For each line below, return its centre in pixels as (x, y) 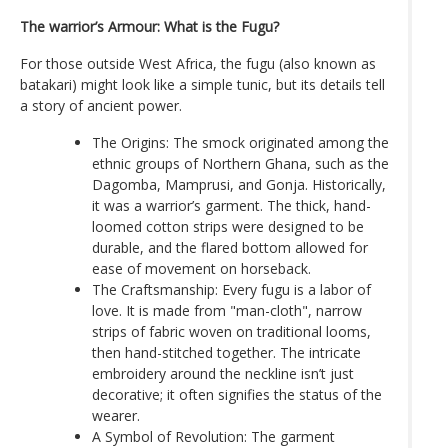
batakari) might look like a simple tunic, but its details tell (202, 84)
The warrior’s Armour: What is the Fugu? (149, 26)
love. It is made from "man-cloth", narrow (227, 310)
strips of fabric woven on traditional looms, (231, 331)
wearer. (116, 415)
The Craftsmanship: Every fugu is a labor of (231, 289)
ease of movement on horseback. (201, 268)
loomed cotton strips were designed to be (228, 226)
